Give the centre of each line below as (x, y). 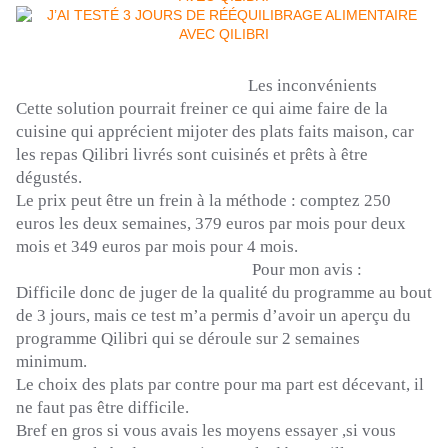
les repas (47, 155)
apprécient (135, 132)
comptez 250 (345, 201)
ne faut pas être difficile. (102, 408)
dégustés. (49, 178)
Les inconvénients (196, 86)
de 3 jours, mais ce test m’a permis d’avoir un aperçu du (213, 316)
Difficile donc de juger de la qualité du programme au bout (224, 293)
